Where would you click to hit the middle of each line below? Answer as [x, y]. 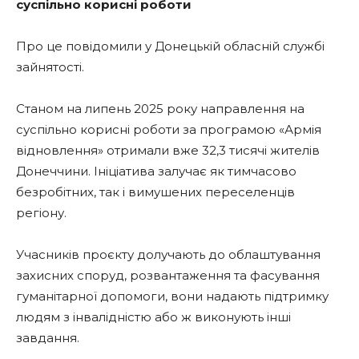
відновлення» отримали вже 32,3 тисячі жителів [168, 150]
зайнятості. [50, 67]
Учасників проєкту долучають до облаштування [168, 254]
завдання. [48, 338]
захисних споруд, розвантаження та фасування [168, 275]
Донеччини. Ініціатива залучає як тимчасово [156, 171]
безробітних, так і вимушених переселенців [155, 192]
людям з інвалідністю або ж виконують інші [153, 317]
